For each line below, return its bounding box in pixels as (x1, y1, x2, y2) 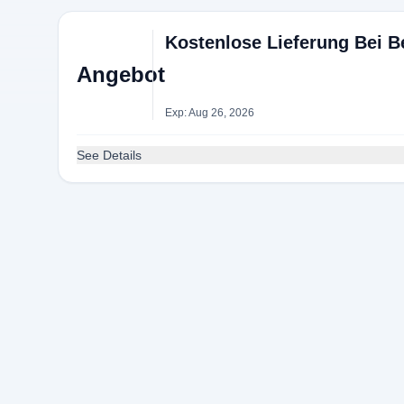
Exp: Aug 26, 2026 (164, 106, 254, 119)
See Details (77, 148, 142, 162)
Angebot (77, 62, 165, 87)
